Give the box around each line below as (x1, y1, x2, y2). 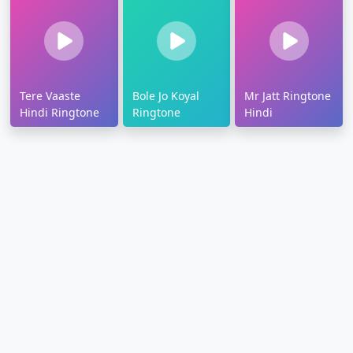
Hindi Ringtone (20, 105, 99, 121)
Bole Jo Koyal (132, 88, 199, 104)
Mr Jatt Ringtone (244, 88, 332, 104)
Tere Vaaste (20, 88, 80, 104)
